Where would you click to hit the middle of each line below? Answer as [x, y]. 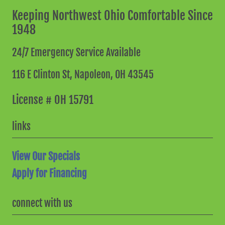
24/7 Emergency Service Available [76, 52]
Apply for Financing [49, 173]
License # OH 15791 [52, 99]
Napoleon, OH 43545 [114, 74]
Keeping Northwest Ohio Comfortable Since [112, 15]
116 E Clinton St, [43, 74]
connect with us [42, 203]
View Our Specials [46, 156]
